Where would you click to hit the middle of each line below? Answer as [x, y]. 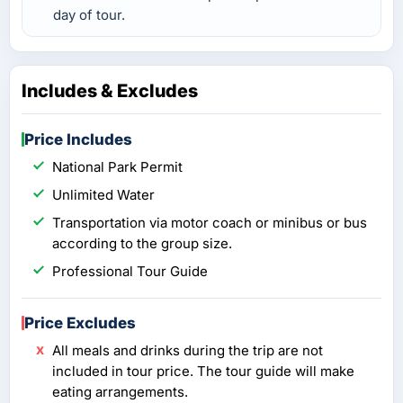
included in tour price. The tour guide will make [203, 371]
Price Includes [78, 139]
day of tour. [89, 14]
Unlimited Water [103, 194]
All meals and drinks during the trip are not [188, 350]
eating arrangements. [120, 391]
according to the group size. [142, 243]
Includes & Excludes [110, 90]
